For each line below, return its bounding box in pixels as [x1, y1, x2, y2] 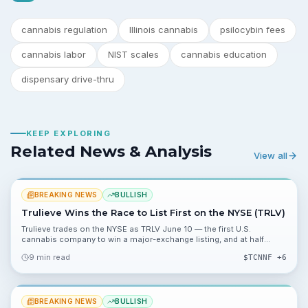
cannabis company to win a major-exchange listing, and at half [21, 234, 264, 244]
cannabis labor [21, 49, 86, 60]
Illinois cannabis [129, 24, 198, 35]
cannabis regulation [21, 24, 107, 35]
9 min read [29, 252, 71, 262]
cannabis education [181, 49, 267, 60]
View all [254, 150, 287, 162]
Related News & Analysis [10, 142, 212, 162]
